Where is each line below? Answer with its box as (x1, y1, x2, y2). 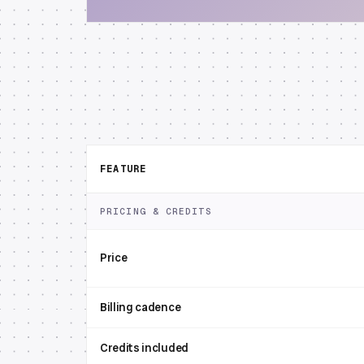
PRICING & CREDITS (100, 206, 212, 217)
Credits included (100, 340, 188, 355)
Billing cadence (100, 300, 181, 314)
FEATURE (100, 162, 147, 175)
